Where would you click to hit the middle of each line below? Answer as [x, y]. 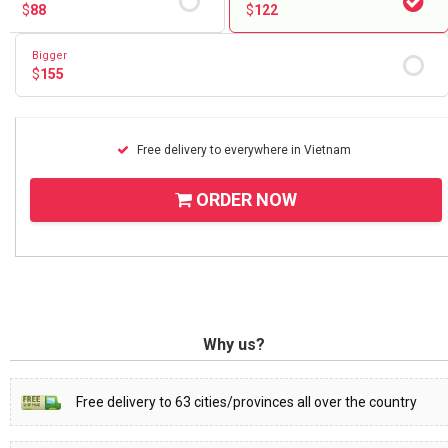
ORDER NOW [244, 200]
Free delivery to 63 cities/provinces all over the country [246, 402]
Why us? [234, 345]
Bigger [49, 55]
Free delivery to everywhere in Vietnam [242, 150]
